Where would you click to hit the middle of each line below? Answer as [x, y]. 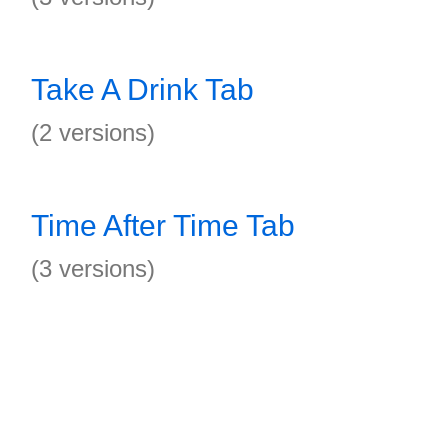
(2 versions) [93, 132]
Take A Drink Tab [142, 89]
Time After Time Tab [163, 225]
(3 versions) [93, 268]
